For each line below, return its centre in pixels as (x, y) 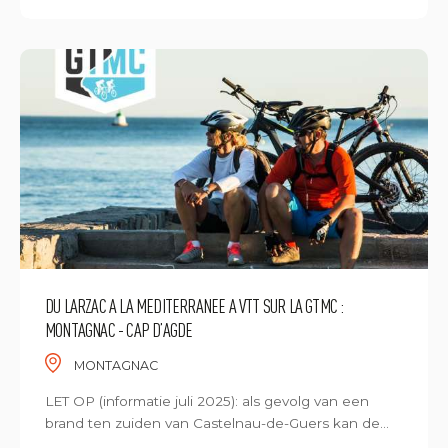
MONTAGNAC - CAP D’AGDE (119, 329)
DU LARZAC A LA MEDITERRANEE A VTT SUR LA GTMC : (194, 305)
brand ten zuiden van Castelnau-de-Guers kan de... (217, 423)
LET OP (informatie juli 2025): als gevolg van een (207, 401)
